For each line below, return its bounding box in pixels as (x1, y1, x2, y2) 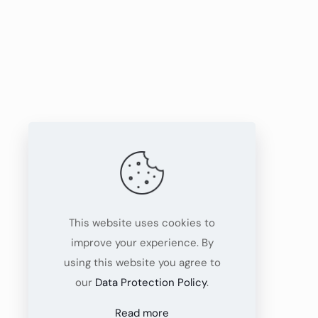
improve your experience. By (70, 236, 214, 250)
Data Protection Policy (95, 275, 207, 290)
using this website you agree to (63, 256, 221, 270)
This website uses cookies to (69, 216, 215, 230)
